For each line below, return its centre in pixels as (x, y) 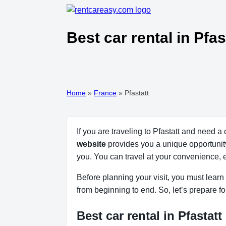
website (91, 144)
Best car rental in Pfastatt (149, 215)
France (105, 93)
